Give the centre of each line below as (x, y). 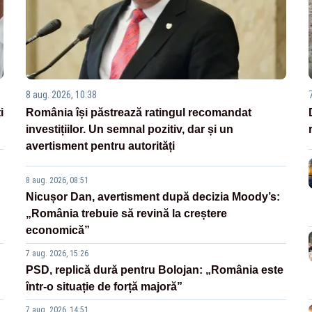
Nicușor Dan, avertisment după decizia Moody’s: (153, 197)
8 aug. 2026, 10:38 (62, 95)
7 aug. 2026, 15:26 (57, 254)
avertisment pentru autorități (101, 146)
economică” (58, 231)
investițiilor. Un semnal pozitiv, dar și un (130, 130)
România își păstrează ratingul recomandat (139, 113)
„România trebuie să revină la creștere (127, 214)
